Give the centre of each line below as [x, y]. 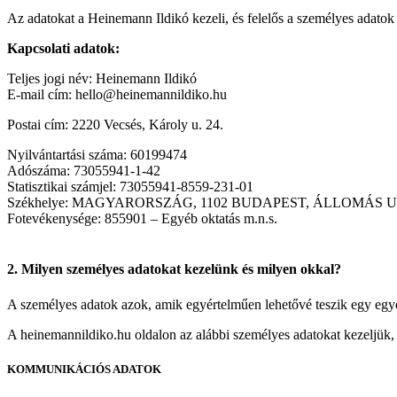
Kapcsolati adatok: [63, 48]
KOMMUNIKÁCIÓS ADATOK [84, 369]
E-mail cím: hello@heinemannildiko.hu [117, 94]
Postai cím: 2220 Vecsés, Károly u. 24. [115, 124]
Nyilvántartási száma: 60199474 [97, 154]
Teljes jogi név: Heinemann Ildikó [102, 78]
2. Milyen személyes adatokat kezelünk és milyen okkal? [176, 269]
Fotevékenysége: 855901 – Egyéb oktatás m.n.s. [142, 218]
